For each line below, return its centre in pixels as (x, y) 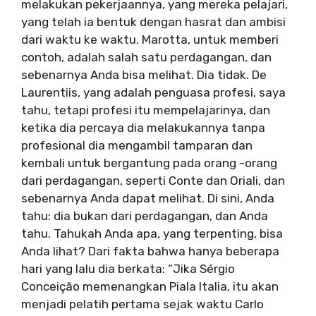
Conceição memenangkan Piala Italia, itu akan (150, 286)
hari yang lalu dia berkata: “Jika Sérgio (128, 269)
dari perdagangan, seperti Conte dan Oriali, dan (153, 181)
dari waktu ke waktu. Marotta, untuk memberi (150, 39)
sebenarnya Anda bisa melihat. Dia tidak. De (144, 75)
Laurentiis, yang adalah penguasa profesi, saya (153, 92)
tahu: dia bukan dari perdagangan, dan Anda (145, 216)
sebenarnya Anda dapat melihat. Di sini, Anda (148, 198)
